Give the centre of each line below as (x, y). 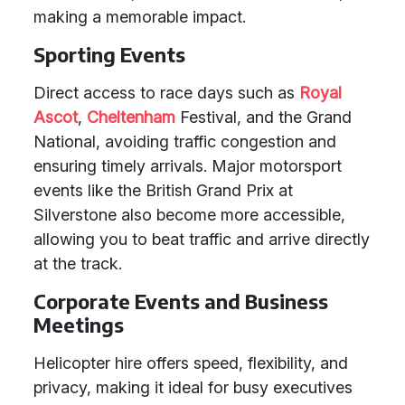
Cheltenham (131, 117)
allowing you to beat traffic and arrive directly (202, 239)
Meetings (79, 325)
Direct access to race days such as (166, 93)
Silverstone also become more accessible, (189, 215)
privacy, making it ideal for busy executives (193, 387)
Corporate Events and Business (181, 301)
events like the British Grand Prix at (163, 190)
